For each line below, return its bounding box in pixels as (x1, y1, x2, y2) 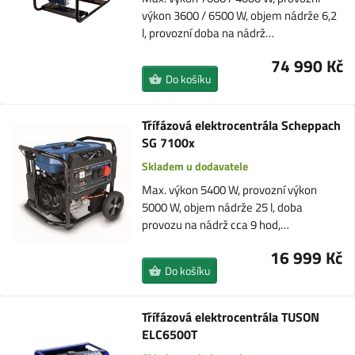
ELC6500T (142, 325, 198, 344)
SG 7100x (141, 133, 195, 152)
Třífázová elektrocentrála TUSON (142, 307, 320, 326)
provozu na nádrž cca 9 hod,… (141, 216, 289, 234)
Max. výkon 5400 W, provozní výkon (141, 181, 317, 199)
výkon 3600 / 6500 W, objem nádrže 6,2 (142, 6, 338, 25)
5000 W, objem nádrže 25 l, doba (141, 198, 303, 216)
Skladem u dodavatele (141, 158, 250, 174)
